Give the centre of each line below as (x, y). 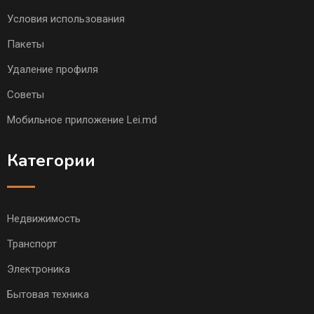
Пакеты (26, 45)
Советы (26, 95)
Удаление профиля (53, 70)
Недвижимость (44, 219)
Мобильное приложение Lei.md (82, 120)
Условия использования (66, 19)
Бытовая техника (48, 295)
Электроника (39, 269)
